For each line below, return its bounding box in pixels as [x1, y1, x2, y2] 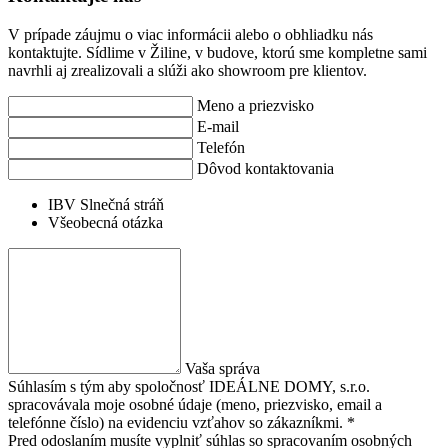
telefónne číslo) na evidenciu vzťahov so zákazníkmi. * [8, 413, 355, 431]
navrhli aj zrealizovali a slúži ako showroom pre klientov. [8, 61, 367, 79]
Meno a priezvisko [197, 96, 314, 114]
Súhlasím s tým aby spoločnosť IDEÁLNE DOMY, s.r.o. [8, 377, 370, 395]
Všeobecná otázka [48, 213, 163, 231]
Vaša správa [185, 359, 260, 377]
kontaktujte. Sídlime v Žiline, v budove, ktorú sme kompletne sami [8, 43, 427, 61]
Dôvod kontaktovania [197, 159, 334, 177]
